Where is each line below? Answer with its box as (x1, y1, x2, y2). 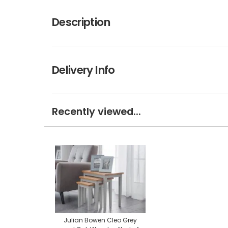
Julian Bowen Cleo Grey (64, 216, 137, 225)
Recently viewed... (52, 105, 141, 119)
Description (52, 14, 110, 31)
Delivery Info (52, 62, 115, 78)
